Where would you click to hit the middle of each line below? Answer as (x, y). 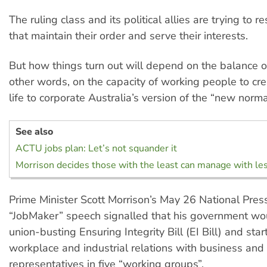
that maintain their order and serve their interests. (128, 35)
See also (34, 131)
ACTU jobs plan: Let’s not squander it (96, 148)
